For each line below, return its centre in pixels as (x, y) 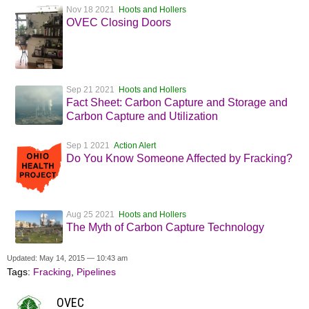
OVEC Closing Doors (119, 22)
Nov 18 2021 (92, 10)
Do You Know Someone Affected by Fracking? (179, 159)
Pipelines (96, 272)
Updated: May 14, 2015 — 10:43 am (67, 258)
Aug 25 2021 (92, 215)
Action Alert (135, 146)
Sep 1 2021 (90, 146)
